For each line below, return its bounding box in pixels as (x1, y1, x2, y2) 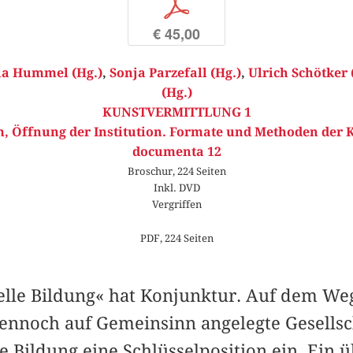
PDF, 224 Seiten (139, 232, 214, 245)
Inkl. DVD (153, 181, 200, 195)
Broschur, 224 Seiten (127, 165, 226, 178)
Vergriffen (151, 198, 202, 211)
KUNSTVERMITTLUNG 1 (102, 105, 251, 121)
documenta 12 (132, 144, 221, 160)
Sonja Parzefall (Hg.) (110, 65, 241, 81)
